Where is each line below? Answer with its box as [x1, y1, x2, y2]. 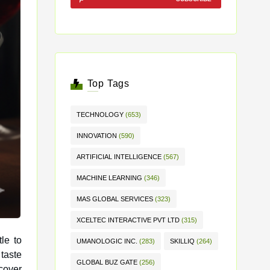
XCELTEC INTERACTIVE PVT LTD [77, 216, 180, 224]
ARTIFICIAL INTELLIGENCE [77, 153, 162, 160]
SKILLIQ [170, 237, 195, 245]
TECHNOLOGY [77, 111, 124, 118]
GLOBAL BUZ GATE [77, 259, 137, 266]
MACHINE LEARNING [77, 174, 142, 181]
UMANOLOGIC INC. [77, 237, 137, 245]
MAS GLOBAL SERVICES [77, 195, 153, 202]
